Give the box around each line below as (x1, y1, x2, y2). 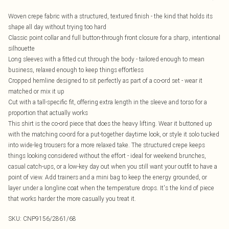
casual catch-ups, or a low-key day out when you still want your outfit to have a (8, 163, 217, 170)
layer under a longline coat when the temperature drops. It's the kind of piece (8, 184, 214, 192)
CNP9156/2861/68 (23, 215, 76, 222)
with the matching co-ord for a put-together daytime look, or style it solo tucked (8, 130, 219, 138)
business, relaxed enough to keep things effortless (8, 66, 144, 74)
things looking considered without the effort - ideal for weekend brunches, (8, 152, 206, 159)
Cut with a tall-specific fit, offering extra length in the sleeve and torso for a (8, 98, 207, 106)
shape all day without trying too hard (8, 23, 106, 31)
